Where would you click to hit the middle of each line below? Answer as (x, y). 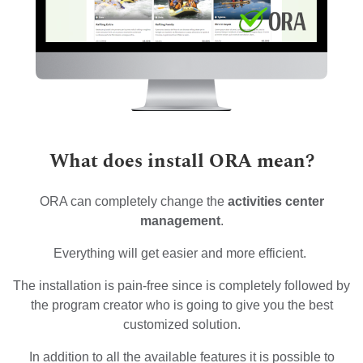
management (180, 221)
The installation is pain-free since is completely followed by (181, 286)
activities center (275, 201)
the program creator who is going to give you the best (181, 305)
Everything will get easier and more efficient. (181, 253)
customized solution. (181, 325)
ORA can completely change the (133, 201)
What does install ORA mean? (181, 161)
